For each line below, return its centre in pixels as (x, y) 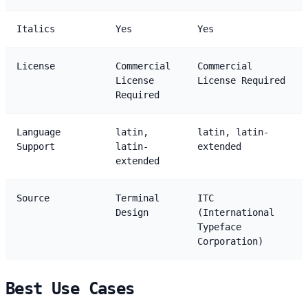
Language (38, 132)
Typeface (219, 227)
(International (236, 212)
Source (33, 198)
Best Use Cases (70, 288)
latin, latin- (233, 132)
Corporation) (230, 241)
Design (132, 212)
